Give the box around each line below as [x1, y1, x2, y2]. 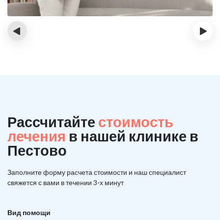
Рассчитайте [7, 113, 98, 130]
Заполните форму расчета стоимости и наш [7, 168, 147, 176]
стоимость [98, 113, 173, 130]
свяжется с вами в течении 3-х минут [7, 178, 124, 187]
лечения [7, 127, 66, 144]
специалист [147, 168, 186, 176]
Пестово [7, 141, 67, 159]
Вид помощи [7, 208, 51, 217]
